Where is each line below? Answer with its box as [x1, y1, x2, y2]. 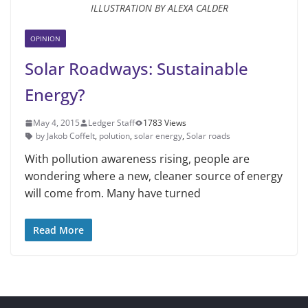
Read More [33, 223, 84, 237]
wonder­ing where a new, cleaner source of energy [25, 168, 283, 184]
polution [99, 130, 130, 142]
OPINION [30, 34, 60, 44]
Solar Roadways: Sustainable [25, 57, 248, 80]
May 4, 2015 [33, 117, 80, 129]
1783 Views [143, 117, 186, 129]
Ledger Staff [88, 117, 135, 129]
